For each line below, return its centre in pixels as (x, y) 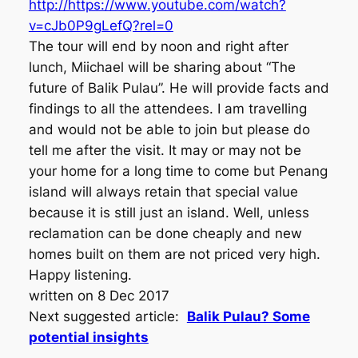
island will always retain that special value (163, 191)
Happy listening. (80, 274)
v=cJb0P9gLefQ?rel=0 (101, 25)
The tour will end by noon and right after (158, 46)
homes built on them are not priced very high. (174, 254)
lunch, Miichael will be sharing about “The (162, 67)
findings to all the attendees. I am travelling (167, 108)
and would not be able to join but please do (169, 129)
